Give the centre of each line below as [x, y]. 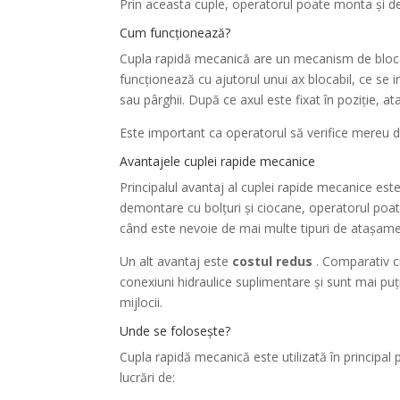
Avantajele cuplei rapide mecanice [218, 162]
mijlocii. [142, 303]
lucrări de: [148, 378]
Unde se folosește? [175, 331]
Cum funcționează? [175, 33]
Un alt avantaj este [176, 262]
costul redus [273, 262]
